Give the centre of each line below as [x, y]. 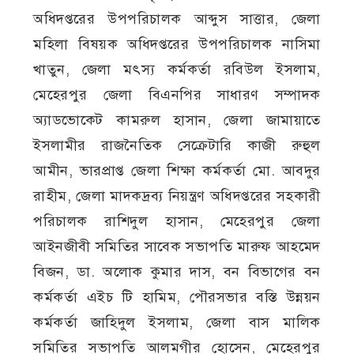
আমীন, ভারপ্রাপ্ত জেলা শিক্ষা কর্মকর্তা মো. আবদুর [177, 170]
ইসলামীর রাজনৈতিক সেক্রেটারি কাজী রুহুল [177, 145]
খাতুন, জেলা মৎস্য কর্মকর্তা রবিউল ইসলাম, [177, 69]
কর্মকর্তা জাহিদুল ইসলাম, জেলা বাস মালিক [177, 322]
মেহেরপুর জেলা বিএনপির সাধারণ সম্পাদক [177, 94]
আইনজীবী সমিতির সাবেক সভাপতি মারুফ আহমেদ [177, 246]
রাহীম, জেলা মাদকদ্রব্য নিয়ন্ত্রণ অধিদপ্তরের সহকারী [177, 196]
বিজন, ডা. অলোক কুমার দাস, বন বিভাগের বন [177, 271]
